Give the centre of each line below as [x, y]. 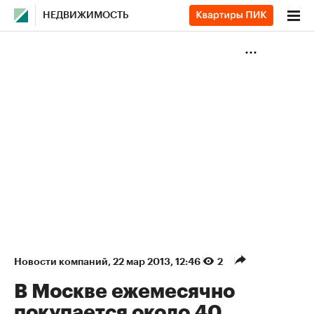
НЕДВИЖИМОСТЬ [86, 15]
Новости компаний [61, 261]
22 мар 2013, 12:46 [158, 261]
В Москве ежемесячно [124, 292]
